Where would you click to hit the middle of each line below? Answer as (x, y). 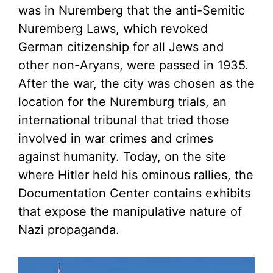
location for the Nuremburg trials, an (122, 102)
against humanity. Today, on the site (122, 157)
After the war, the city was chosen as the (136, 84)
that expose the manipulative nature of (130, 212)
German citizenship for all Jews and (121, 47)
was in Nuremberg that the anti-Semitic (132, 11)
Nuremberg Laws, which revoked (113, 29)
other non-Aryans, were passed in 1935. (133, 66)
